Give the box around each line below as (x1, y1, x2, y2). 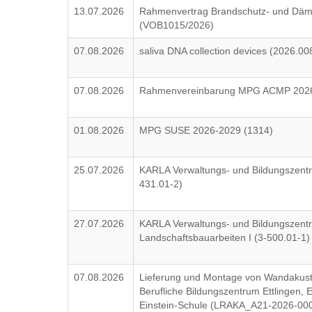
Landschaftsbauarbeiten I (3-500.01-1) (139, 232, 311, 243)
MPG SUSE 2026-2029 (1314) (139, 125, 274, 136)
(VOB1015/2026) (139, 19, 214, 31)
